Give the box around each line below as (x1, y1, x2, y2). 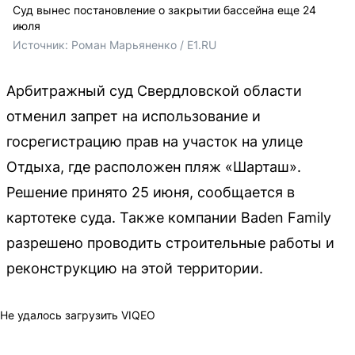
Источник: (13, 37, 71, 52)
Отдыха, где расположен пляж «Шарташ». (6, 158, 301, 175)
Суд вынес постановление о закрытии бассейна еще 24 (13, 2, 316, 17)
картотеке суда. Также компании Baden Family (6, 208, 331, 226)
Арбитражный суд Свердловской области (6, 82, 302, 99)
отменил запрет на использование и (6, 107, 261, 124)
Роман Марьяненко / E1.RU (71, 37, 216, 52)
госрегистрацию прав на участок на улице (6, 132, 303, 150)
